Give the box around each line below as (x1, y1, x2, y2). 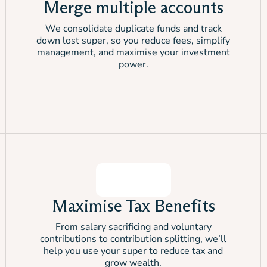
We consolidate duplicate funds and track (45, 22, 222, 35)
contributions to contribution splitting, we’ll (40, 232, 226, 246)
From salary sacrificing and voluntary (55, 221, 212, 234)
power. (118, 58, 148, 71)
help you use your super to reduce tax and (44, 244, 223, 257)
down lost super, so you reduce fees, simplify (36, 34, 230, 47)
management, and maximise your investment (36, 46, 230, 59)
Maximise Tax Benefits (51, 195, 215, 216)
